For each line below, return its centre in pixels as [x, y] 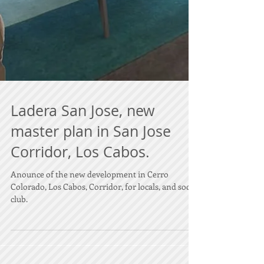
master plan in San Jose [91, 155]
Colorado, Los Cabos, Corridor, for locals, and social [105, 210]
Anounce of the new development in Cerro [90, 198]
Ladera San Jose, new [82, 134]
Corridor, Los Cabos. [80, 175]
